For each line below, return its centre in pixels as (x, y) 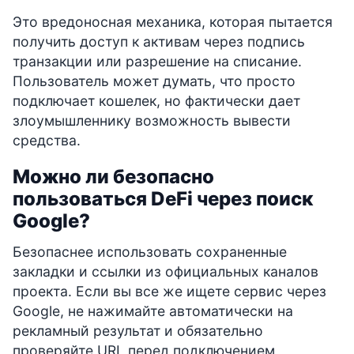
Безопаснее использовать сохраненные (150, 251)
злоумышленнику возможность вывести (152, 120)
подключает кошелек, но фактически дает (156, 100)
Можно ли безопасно (113, 176)
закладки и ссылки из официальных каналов (166, 271)
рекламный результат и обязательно (138, 330)
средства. (47, 140)
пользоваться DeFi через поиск (163, 198)
